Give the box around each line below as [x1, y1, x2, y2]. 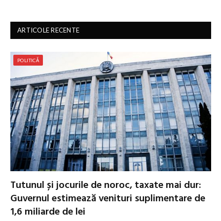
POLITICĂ [17, 57, 39, 63]
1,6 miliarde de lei [10, 204, 85, 220]
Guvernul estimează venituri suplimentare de [10, 190, 205, 207]
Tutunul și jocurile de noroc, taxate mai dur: [10, 177, 201, 193]
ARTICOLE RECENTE [17, 26, 80, 34]
